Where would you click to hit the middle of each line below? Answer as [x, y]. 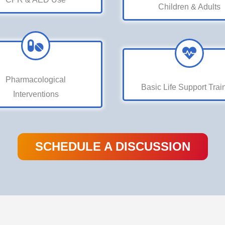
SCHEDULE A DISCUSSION [113, 146]
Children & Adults [189, 7]
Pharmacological [36, 80]
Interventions [36, 94]
